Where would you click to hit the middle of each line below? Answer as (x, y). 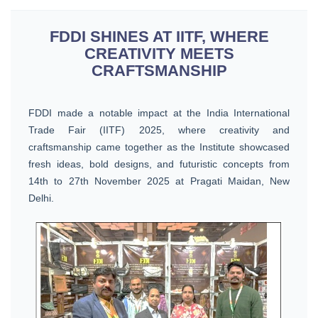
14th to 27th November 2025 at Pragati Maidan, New (159, 181)
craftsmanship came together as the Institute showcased (159, 147)
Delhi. (41, 198)
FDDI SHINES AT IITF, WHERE (159, 36)
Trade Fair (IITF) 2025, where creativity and (159, 130)
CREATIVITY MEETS (159, 53)
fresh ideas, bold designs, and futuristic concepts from (159, 164)
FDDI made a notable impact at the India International (159, 113)
